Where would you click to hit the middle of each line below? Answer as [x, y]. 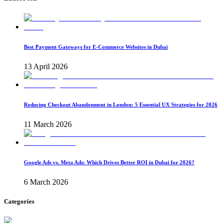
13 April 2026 [46, 66]
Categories [19, 201]
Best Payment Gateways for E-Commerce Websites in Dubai [96, 47]
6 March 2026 [46, 182]
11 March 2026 [48, 124]
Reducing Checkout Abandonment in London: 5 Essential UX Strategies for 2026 [121, 104]
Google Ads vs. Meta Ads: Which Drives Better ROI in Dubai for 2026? [109, 162]
